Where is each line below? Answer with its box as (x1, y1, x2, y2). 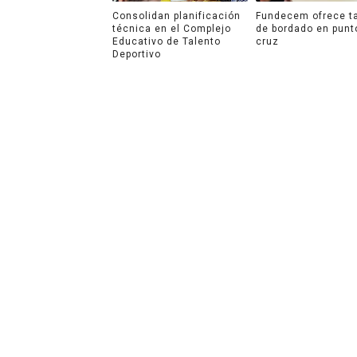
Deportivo (112, 48, 161, 60)
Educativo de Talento (112, 35, 221, 47)
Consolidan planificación (112, 10, 241, 22)
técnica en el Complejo (112, 22, 231, 34)
